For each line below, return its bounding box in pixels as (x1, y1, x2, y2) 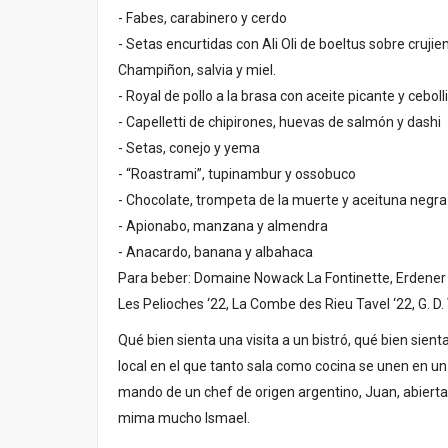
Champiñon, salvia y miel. (118, 62, 276, 79)
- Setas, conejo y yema (118, 140, 260, 157)
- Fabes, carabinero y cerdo (118, 10, 287, 27)
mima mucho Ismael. (118, 410, 250, 427)
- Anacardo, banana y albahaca (118, 244, 313, 261)
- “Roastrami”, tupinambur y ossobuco (118, 166, 356, 183)
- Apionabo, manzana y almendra (118, 218, 328, 235)
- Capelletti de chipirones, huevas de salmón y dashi (118, 114, 441, 131)
